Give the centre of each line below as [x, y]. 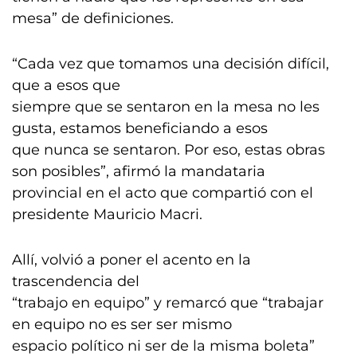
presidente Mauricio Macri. [107, 214]
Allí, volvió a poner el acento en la [131, 260]
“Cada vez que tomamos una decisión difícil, [171, 64]
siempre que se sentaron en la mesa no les [166, 107]
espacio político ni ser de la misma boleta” [163, 346]
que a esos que [66, 85]
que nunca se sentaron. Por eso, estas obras [169, 150]
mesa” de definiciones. [93, 18]
